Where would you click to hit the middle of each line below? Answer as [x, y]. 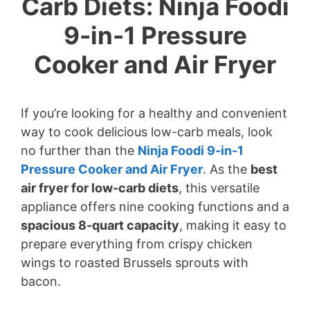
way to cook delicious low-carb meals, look [147, 132]
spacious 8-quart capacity [100, 225]
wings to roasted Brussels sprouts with [135, 263]
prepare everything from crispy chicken [137, 244]
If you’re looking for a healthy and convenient [154, 113]
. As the [227, 169]
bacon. [41, 281]
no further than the [79, 151]
